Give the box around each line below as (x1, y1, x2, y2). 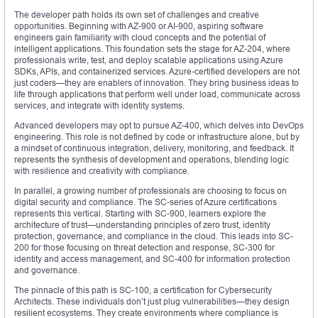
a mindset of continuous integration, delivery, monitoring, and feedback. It (14, 143, 294, 154)
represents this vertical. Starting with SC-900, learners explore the (14, 208, 266, 219)
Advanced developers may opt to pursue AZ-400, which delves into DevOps (14, 120, 304, 131)
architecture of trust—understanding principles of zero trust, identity (14, 219, 270, 231)
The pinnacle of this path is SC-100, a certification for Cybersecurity (14, 285, 272, 296)
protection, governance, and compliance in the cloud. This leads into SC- (14, 231, 293, 242)
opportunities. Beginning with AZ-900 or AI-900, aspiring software (14, 21, 263, 32)
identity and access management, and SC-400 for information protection (14, 253, 290, 265)
